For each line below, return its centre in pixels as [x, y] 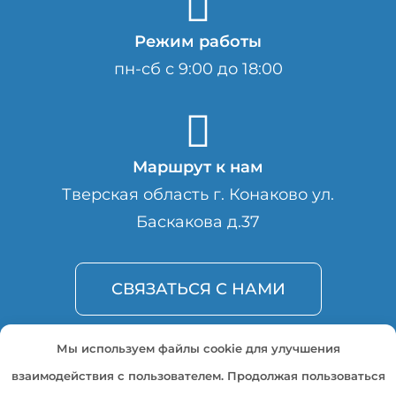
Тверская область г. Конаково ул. [198, 194]
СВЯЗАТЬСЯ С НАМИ [198, 289]
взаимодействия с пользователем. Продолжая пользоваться [198, 376]
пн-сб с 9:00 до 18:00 [198, 69]
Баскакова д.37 [198, 222]
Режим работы [198, 42]
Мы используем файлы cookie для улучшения [198, 348]
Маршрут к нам [198, 167]
